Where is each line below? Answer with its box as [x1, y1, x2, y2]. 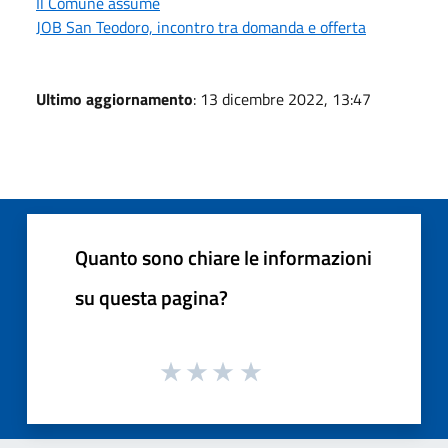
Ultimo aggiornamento [36, 86, 193, 111]
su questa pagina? [75, 281, 228, 313]
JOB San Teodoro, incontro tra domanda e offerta [36, 14, 366, 39]
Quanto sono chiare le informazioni [75, 241, 372, 273]
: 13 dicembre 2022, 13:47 [193, 86, 371, 111]
